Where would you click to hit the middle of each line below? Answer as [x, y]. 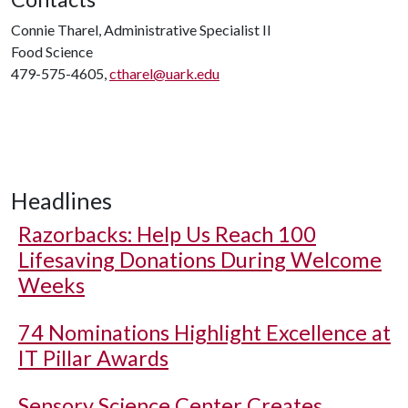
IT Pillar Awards [93, 358]
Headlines [61, 200]
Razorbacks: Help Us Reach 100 [167, 234]
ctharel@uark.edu [164, 73]
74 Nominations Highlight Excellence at [204, 332]
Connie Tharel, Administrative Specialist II [141, 30]
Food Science [52, 51]
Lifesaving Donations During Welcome [200, 260]
